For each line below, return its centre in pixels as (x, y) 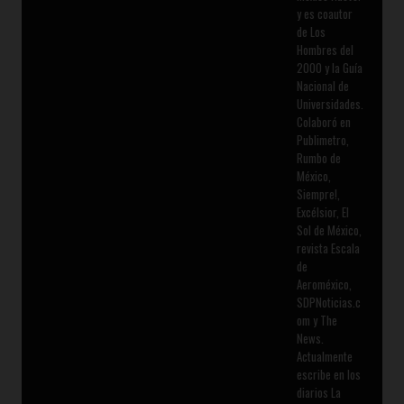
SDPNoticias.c (328, 302)
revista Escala (328, 248)
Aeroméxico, (324, 284)
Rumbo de (318, 157)
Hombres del (325, 49)
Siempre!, (318, 193)
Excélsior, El (322, 211)
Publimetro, (322, 139)
